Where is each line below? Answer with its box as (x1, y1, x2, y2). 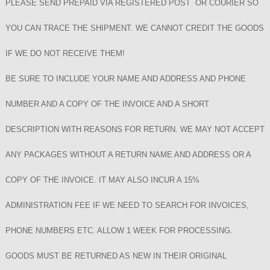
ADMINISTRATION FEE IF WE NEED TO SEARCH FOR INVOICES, (5, 201, 249, 210)
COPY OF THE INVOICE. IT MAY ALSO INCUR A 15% (5, 175, 199, 184)
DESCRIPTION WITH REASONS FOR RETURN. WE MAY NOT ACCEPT (5, 125, 265, 134)
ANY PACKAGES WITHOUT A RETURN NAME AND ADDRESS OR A (5, 150, 251, 159)
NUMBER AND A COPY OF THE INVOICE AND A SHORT (5, 99, 209, 108)
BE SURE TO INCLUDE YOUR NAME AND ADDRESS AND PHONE (5, 74, 246, 83)
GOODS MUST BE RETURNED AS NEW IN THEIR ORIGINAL (5, 251, 227, 260)
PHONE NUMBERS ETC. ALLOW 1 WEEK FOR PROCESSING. (5, 226, 233, 235)
